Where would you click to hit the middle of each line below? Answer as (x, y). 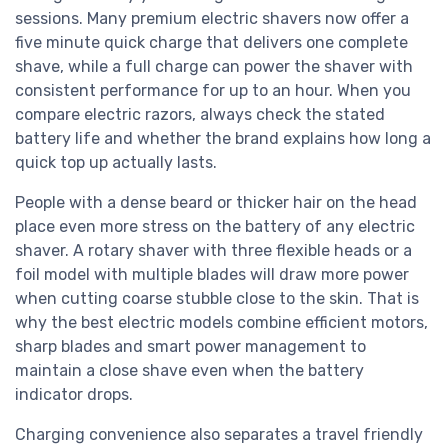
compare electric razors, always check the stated (200, 114)
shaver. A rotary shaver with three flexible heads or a (213, 250)
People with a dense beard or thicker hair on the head (216, 202)
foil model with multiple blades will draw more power (212, 274)
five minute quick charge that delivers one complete (211, 42)
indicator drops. (74, 394)
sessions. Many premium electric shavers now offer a (212, 18)
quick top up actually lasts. (116, 162)
